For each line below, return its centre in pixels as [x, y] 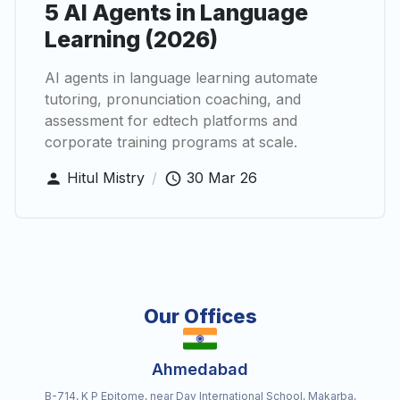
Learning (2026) [131, 39]
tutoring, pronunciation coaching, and [173, 99]
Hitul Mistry [106, 177]
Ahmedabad [200, 370]
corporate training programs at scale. [171, 142]
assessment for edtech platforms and [171, 120]
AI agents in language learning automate [181, 77]
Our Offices [200, 317]
